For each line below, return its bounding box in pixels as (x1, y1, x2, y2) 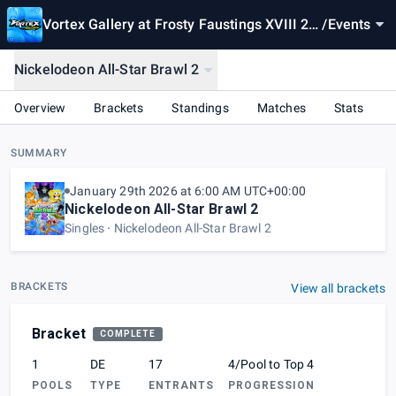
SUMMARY (11, 147, 67, 160)
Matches (256, 100, 306, 115)
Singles (65, 221, 105, 236)
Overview (14, 100, 66, 115)
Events (327, 16, 371, 33)
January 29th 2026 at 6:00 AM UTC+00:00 (70, 184, 306, 199)
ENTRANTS (148, 379, 214, 392)
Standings (171, 100, 229, 115)
